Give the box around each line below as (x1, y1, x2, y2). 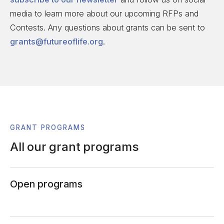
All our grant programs (10, 139, 139, 154)
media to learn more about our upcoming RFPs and (10, 8, 198, 19)
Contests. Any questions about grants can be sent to (10, 22, 205, 33)
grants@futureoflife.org (10, 36, 103, 47)
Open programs (10, 177, 82, 190)
